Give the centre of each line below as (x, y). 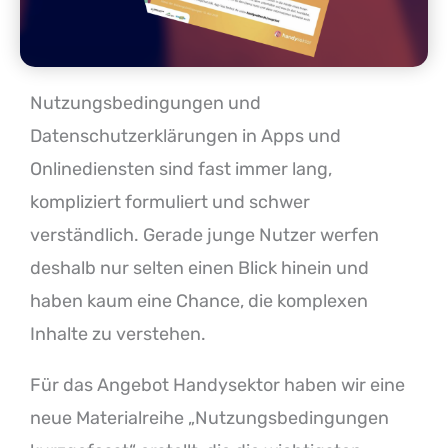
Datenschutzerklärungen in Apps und (185, 135)
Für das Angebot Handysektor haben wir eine (217, 384)
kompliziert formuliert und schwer (170, 201)
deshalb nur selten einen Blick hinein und (199, 267)
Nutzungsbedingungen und (145, 102)
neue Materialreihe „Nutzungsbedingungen (209, 417)
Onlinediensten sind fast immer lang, (181, 168)
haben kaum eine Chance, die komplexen (199, 300)
